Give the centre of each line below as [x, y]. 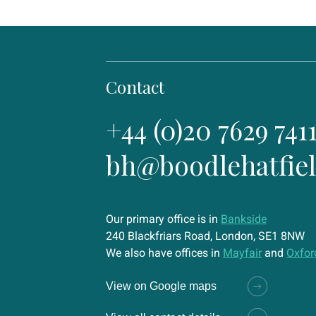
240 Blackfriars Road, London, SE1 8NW [205, 236]
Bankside [244, 219]
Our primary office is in [163, 219]
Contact [135, 87]
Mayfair [242, 253]
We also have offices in [164, 253]
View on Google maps [161, 286]
